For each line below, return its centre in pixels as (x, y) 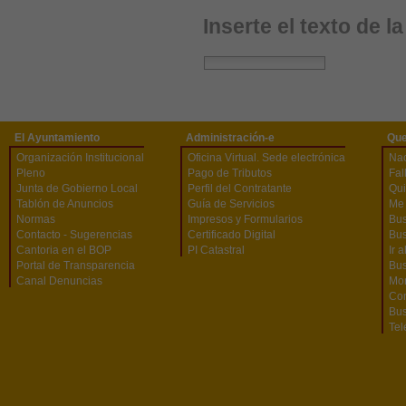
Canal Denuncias (59, 280)
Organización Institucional (80, 157)
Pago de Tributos (230, 173)
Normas (36, 219)
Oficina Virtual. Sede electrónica (266, 157)
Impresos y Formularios (245, 219)
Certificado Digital (232, 234)
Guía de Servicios (231, 203)
